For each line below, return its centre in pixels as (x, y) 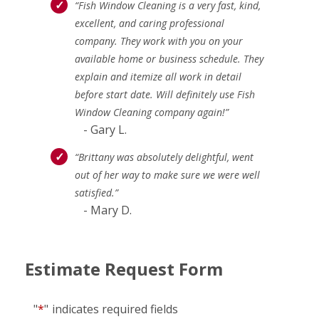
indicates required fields (115, 309)
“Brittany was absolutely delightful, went (164, 157)
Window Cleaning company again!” (152, 112)
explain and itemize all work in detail (158, 76)
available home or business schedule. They (169, 58)
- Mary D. (103, 210)
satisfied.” (96, 192)
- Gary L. (101, 129)
